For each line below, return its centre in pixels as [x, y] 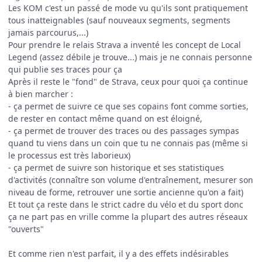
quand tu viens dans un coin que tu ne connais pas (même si [128, 143]
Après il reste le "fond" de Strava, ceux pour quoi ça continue [128, 82]
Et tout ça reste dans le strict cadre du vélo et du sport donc [126, 205]
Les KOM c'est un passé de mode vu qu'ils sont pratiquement [128, 8]
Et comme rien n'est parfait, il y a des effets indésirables [118, 254]
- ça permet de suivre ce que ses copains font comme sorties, [128, 106]
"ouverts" [26, 229]
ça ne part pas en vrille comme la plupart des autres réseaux [128, 217]
